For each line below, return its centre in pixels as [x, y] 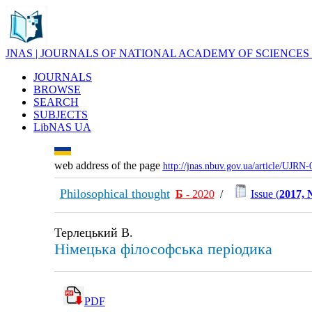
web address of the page [108, 165]
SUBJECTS [61, 115]
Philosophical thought [115, 194]
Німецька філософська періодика [163, 249]
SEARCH [56, 102]
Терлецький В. [93, 233]
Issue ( [265, 194]
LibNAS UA [62, 127]
